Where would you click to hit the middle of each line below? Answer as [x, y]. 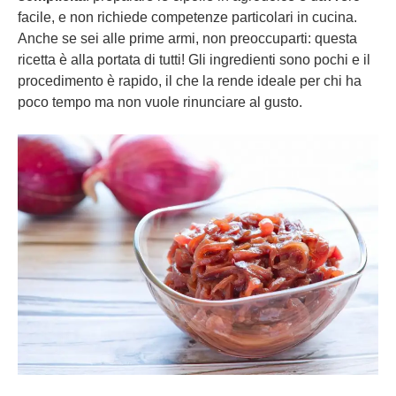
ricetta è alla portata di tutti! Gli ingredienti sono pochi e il [194, 60]
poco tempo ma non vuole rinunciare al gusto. [160, 102]
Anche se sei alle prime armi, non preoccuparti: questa [187, 38]
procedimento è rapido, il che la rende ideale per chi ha [190, 81]
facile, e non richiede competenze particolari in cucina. [187, 17]
